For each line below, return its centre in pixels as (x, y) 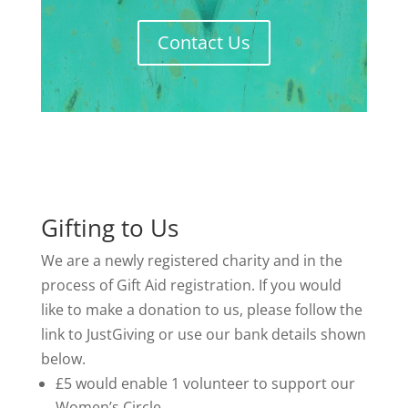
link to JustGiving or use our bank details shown (203, 334)
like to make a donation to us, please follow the (201, 310)
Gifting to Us (109, 228)
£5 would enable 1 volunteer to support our (205, 383)
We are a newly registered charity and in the (191, 260)
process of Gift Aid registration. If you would (191, 285)
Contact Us (204, 43)
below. (63, 359)
